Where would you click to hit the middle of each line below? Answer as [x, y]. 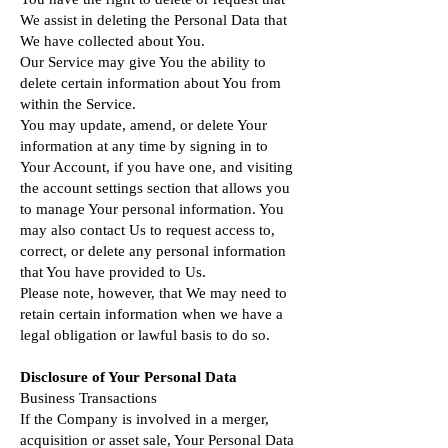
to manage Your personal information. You [152, 209]
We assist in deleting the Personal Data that [153, 20]
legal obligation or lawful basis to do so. [145, 335]
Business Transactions [88, 398]
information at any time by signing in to [144, 146]
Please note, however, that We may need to [153, 293]
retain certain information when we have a [151, 314]
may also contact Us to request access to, [147, 230]
